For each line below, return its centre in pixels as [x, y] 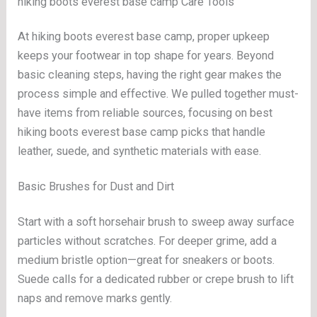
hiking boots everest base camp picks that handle [142, 132]
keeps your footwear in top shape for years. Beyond [146, 56]
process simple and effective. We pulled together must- [158, 94]
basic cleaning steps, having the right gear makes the [150, 75]
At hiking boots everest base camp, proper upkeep [144, 37]
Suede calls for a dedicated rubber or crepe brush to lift [156, 279]
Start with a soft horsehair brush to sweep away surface [156, 221]
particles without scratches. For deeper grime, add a [148, 241]
